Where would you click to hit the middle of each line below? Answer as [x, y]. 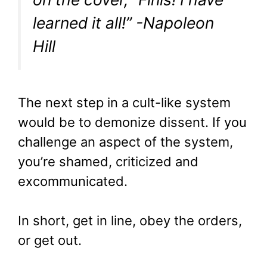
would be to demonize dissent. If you [132, 122]
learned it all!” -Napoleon [123, 22]
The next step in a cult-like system [124, 103]
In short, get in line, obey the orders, [130, 221]
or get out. [50, 240]
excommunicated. [73, 181]
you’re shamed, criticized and [108, 162]
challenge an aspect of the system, [125, 142]
